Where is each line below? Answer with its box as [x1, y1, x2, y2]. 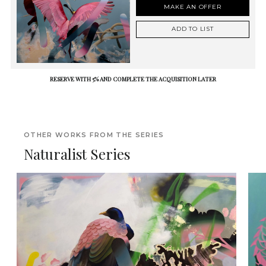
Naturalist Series [24, 144, 130, 164]
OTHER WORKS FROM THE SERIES [24, 131, 164, 140]
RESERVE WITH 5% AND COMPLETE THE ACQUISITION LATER [50, 75, 216, 84]
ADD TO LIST [172, 25, 214, 33]
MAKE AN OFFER [164, 3, 221, 11]
